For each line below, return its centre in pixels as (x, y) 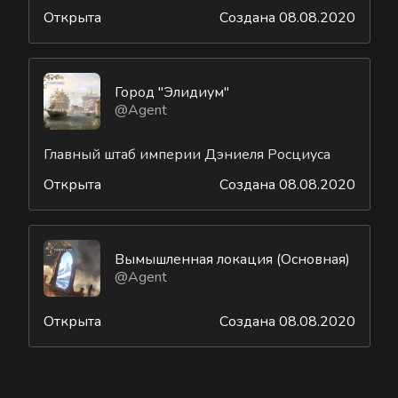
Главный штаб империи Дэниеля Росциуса (187, 155)
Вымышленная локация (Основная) (232, 260)
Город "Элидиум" (172, 93)
